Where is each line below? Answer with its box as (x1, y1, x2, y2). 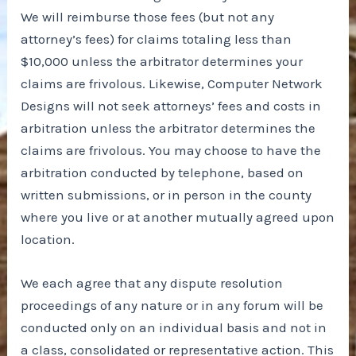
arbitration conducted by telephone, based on (21, 164, 304, 181)
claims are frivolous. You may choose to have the (21, 142, 322, 159)
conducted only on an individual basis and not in (21, 319, 327, 336)
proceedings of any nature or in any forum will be (21, 297, 324, 314)
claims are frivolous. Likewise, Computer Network (21, 75, 323, 92)
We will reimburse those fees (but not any (21, 9, 275, 25)
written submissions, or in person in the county (21, 187, 312, 203)
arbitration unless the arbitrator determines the (21, 120, 316, 137)
